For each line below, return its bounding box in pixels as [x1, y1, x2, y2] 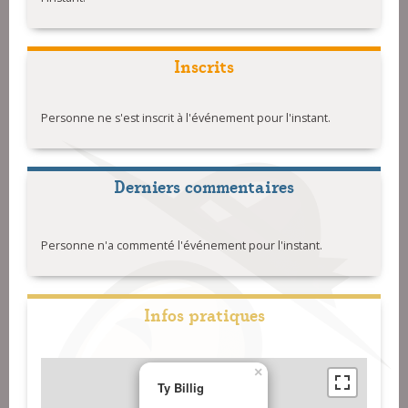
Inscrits [174, 53, 234, 78]
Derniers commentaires [114, 173, 294, 199]
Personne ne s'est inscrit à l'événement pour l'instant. [41, 110, 331, 127]
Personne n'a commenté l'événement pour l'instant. [41, 238, 322, 254]
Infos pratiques [143, 301, 265, 327]
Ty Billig [158, 379, 204, 397]
